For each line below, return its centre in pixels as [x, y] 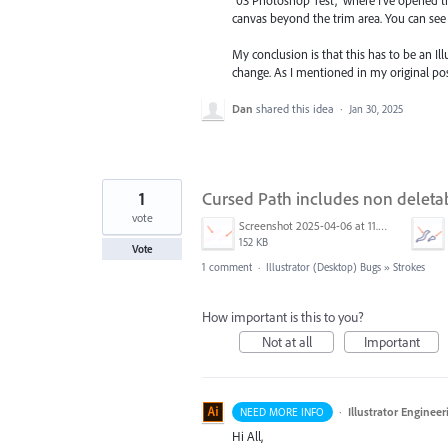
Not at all [286, 341]
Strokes [409, 266]
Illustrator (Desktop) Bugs [323, 266]
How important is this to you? [283, 316]
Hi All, [247, 435]
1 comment [227, 266]
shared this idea [296, 108]
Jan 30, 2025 [376, 108]
